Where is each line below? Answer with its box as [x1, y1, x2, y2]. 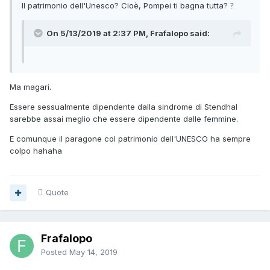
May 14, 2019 [69, 247, 118, 257]
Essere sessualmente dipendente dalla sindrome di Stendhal [10, 102, 237, 112]
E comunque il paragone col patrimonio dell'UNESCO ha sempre [10, 134, 251, 144]
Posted [41, 247, 69, 257]
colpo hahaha [10, 146, 64, 156]
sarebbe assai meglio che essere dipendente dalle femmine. [10, 114, 240, 124]
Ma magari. [10, 82, 54, 92]
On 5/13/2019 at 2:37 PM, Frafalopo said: [46, 28, 210, 39]
